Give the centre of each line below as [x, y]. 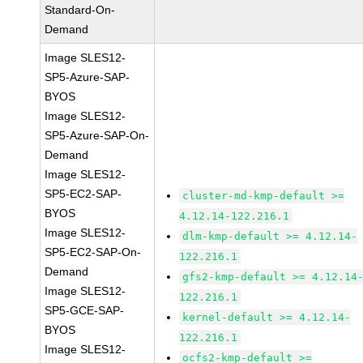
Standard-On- [80, 10]
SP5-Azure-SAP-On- [97, 135]
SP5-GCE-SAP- [85, 310]
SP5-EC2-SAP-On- [93, 252]
